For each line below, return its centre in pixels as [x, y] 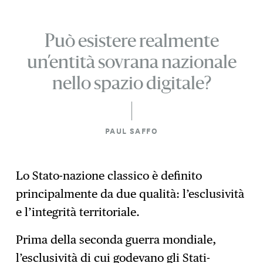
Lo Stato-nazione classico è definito [109, 176]
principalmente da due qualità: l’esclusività [130, 194]
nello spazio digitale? [131, 85]
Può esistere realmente [131, 42]
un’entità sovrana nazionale [131, 63]
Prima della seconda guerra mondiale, [116, 239]
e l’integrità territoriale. [78, 212]
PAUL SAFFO [131, 131]
